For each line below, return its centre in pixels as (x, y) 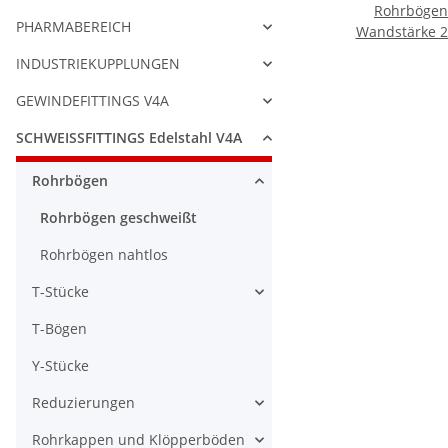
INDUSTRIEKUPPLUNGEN (98, 64)
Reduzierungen (83, 403)
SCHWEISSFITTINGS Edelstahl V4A (129, 138)
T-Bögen (59, 329)
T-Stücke (60, 292)
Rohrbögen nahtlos (104, 255)
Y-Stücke (60, 366)
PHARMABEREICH (73, 27)
